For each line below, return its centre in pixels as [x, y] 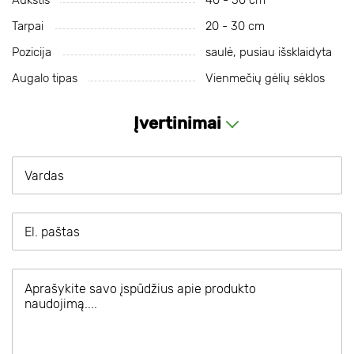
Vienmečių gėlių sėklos [265, 78]
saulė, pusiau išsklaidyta [268, 52]
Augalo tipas [45, 78]
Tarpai [28, 26]
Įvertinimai [177, 123]
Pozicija [32, 52]
